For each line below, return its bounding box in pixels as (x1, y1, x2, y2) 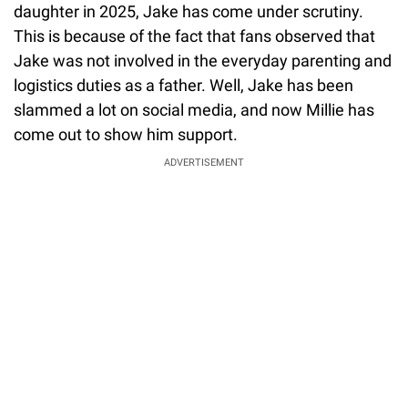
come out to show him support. (14, 124, 238, 144)
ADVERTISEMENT (164, 156, 244, 168)
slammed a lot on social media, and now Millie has (14, 99, 374, 119)
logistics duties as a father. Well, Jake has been (14, 75, 353, 95)
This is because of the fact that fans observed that (14, 25, 375, 46)
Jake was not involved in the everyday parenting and (14, 50, 392, 70)
